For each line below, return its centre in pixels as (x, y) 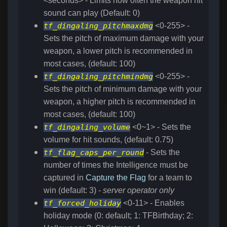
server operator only (139, 191)
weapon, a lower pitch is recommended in (118, 51)
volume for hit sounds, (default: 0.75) (108, 140)
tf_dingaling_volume (87, 127)
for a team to (169, 178)
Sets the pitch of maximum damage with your (124, 39)
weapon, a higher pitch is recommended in (120, 102)
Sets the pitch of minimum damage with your (123, 89)
